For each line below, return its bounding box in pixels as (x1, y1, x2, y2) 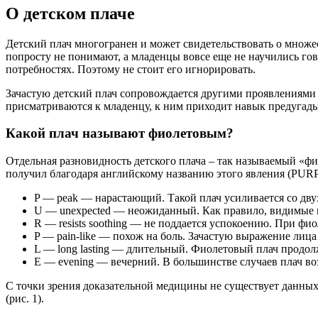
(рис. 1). (6, 292, 44, 305)
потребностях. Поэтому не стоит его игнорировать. (6, 62, 256, 75)
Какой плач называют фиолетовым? (6, 126, 234, 141)
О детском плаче (6, 4, 135, 23)
